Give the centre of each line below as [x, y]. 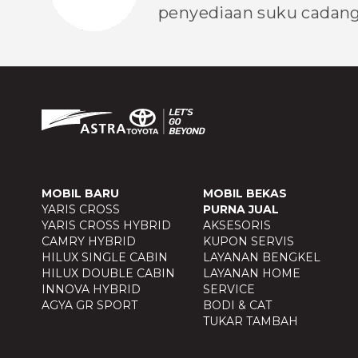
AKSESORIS [237, 226]
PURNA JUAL [241, 210]
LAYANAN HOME [252, 274]
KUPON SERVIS [249, 242]
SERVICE [229, 290]
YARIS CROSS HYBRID [106, 226]
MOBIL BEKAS [245, 194]
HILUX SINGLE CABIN [105, 258]
